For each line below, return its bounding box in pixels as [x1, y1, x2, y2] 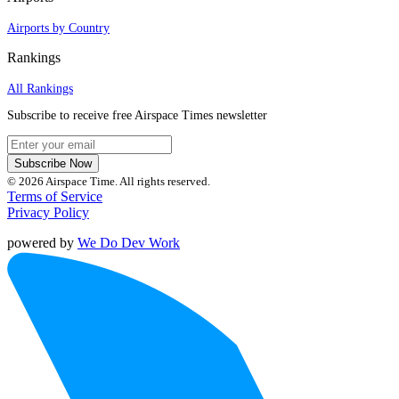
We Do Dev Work [77, 234, 180, 250]
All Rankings [7, 81, 73, 95]
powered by [7, 234, 77, 250]
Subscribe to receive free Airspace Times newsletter [7, 108, 267, 122]
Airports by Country [7, 20, 110, 35]
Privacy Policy [7, 204, 89, 220]
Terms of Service [7, 188, 102, 204]
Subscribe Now [14, 156, 92, 170]
